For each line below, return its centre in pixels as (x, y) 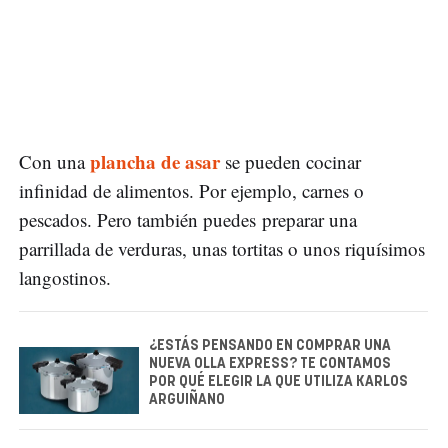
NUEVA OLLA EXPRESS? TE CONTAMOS (270, 364)
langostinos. (68, 278)
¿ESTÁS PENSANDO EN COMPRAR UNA (270, 346)
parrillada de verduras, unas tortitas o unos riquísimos (222, 249)
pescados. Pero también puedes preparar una (188, 220)
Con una (54, 162)
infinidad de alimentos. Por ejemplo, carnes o (191, 191)
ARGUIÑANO (187, 400)
